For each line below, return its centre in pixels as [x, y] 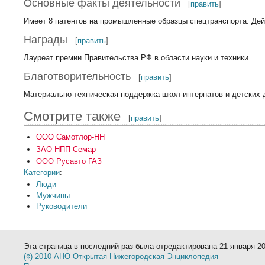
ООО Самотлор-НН [70, 137]
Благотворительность [77, 77]
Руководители [61, 206]
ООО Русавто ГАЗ [69, 161]
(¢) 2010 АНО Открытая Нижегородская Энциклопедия [121, 257]
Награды [46, 40]
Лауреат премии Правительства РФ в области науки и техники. [138, 58]
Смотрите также [72, 116]
